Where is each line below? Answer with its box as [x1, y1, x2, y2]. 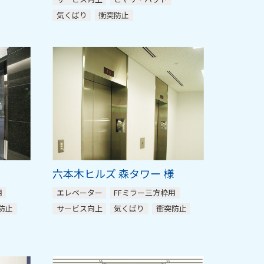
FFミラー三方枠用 [114, 187, 176, 199]
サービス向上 [56, 202, 103, 214]
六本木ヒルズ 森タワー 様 [52, 166, 174, 181]
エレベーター [56, 187, 103, 199]
